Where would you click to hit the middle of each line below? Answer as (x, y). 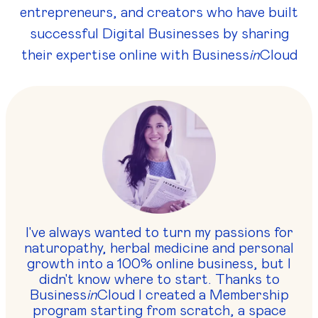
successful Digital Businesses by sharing (159, 34)
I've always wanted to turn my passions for (159, 232)
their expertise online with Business (135, 55)
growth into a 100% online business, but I (159, 264)
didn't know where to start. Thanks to (159, 279)
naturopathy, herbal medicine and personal (159, 248)
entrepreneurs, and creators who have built (159, 12)
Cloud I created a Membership (193, 295)
